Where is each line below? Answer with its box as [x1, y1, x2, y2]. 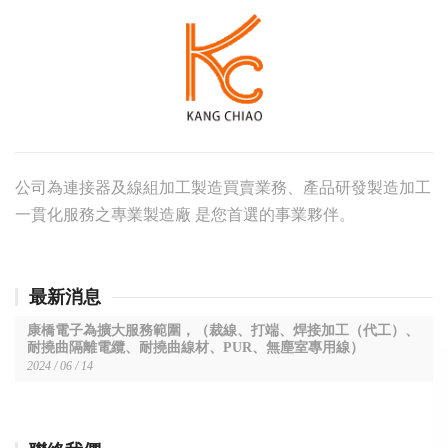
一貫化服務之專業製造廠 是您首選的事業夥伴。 [15, 206, 355, 224]
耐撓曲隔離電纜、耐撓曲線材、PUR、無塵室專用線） [27, 340, 364, 356]
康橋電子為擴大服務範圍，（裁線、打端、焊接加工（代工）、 [27, 323, 419, 339]
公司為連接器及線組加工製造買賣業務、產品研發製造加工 [15, 179, 431, 197]
